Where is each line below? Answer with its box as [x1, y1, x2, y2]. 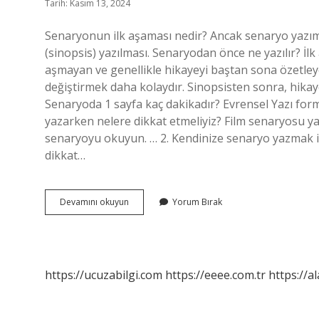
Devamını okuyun [60, 196, 129, 208]
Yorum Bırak [172, 196, 222, 208]
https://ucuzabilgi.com [45, 267, 162, 283]
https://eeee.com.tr [165, 267, 266, 283]
